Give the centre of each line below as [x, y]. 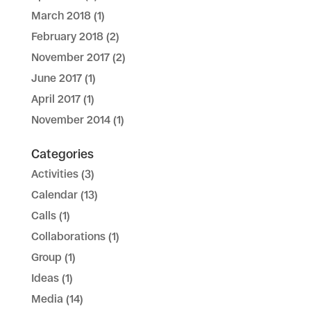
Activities [54, 174]
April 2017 [56, 99]
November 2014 [70, 119]
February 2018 [67, 36]
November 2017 [70, 57]
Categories [62, 154]
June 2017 [56, 78]
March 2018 [61, 15]
